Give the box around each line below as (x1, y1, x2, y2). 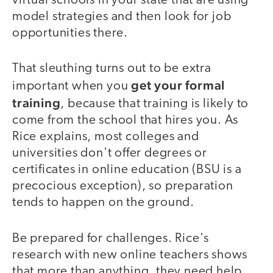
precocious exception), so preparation (12, 180, 233, 193)
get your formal (131, 77, 225, 93)
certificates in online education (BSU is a (12, 163, 242, 177)
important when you (12, 80, 132, 93)
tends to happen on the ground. (12, 196, 194, 210)
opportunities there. (12, 26, 129, 40)
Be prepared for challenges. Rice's (12, 232, 210, 245)
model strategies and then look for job (12, 10, 232, 23)
